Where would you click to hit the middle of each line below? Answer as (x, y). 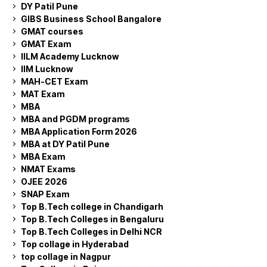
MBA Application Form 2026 (79, 131)
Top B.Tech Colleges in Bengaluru (92, 219)
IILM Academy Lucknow (70, 56)
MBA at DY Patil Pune (65, 144)
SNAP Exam (45, 194)
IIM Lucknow (47, 69)
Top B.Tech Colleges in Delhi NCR (91, 231)
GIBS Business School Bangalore (91, 18)
